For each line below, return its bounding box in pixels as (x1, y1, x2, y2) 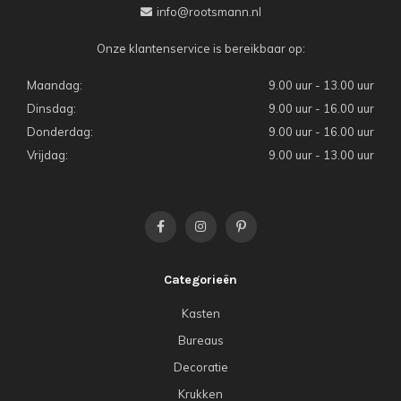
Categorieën (164, 272, 237, 288)
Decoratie (173, 360, 228, 375)
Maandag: (27, 78, 82, 93)
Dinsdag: (27, 101, 76, 116)
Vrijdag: (27, 148, 68, 163)
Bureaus (177, 333, 224, 348)
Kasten (181, 306, 220, 321)
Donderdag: (27, 124, 93, 140)
